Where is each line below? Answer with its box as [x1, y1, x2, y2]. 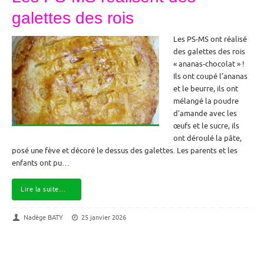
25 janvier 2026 [81, 213, 127, 222]
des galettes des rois [173, 47, 245, 57]
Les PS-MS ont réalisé [173, 34, 247, 44]
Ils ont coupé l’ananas [173, 71, 247, 81]
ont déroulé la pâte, [173, 133, 242, 143]
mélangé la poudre [173, 96, 239, 106]
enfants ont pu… [12, 158, 70, 168]
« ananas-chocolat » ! [173, 59, 245, 69]
